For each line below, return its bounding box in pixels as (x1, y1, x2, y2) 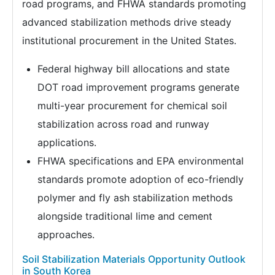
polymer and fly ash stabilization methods (37, 191, 233, 204)
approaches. (37, 228, 95, 241)
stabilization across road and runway (37, 117, 209, 130)
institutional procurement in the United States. (22, 34, 236, 47)
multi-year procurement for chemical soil (37, 99, 227, 112)
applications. (37, 136, 96, 149)
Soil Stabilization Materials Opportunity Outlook (22, 252, 246, 265)
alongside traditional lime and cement (37, 209, 212, 222)
